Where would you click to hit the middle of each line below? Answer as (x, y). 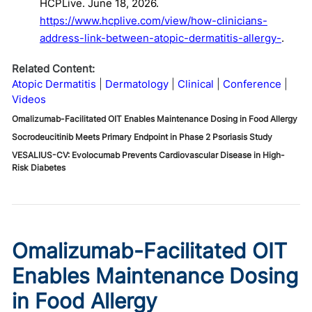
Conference (252, 84)
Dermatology (137, 84)
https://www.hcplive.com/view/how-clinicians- (154, 20)
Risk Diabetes (39, 167)
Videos (29, 99)
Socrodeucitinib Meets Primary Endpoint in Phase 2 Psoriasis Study (142, 136)
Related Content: (53, 68)
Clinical (196, 84)
